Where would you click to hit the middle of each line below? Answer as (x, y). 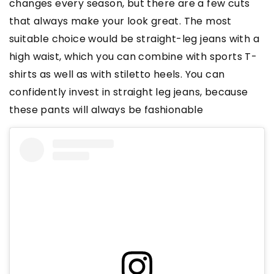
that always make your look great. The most (120, 21)
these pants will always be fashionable (106, 110)
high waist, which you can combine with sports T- (133, 57)
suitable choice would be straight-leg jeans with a (134, 39)
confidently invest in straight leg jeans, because (129, 92)
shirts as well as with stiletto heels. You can (117, 75)
